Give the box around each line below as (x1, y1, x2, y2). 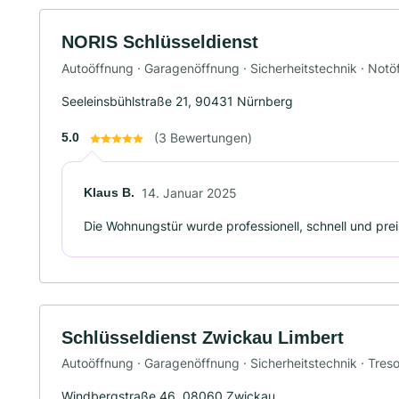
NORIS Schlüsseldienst (61, 32, 258, 52)
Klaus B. (84, 184, 134, 199)
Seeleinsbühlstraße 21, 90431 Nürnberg (61, 93, 293, 109)
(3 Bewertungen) (154, 129, 252, 145)
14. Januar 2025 (142, 184, 237, 200)
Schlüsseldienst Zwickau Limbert (61, 327, 344, 347)
